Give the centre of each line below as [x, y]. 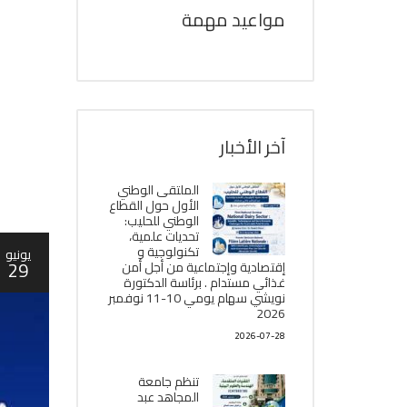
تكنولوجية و [168, 252]
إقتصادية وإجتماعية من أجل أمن [203, 267]
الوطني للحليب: [162, 221]
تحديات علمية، [164, 236]
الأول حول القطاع [154, 205]
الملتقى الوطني [158, 190]
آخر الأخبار [253, 147]
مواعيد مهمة [233, 20]
